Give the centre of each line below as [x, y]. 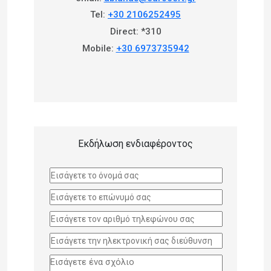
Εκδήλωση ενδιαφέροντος [135, 143]
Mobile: [99, 48]
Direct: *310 [135, 31]
